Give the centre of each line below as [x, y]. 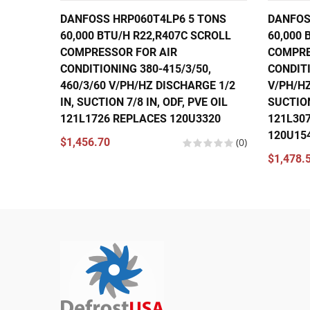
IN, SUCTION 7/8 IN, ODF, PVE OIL [144, 102]
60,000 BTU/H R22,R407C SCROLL [146, 36]
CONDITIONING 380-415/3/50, [136, 69]
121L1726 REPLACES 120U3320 [140, 119]
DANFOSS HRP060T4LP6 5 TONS [143, 19]
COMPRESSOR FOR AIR [119, 52]
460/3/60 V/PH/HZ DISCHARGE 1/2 [148, 85]
